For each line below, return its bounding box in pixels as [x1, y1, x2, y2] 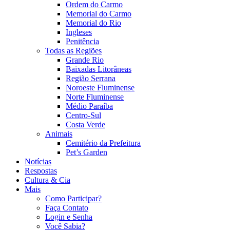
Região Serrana [66, 74, 116, 83]
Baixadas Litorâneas [66, 65, 131, 73]
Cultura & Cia [25, 176, 70, 184]
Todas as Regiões [45, 46, 102, 55]
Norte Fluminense [66, 92, 124, 101]
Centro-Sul [66, 111, 101, 120]
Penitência [66, 37, 99, 46]
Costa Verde [66, 120, 105, 129]
